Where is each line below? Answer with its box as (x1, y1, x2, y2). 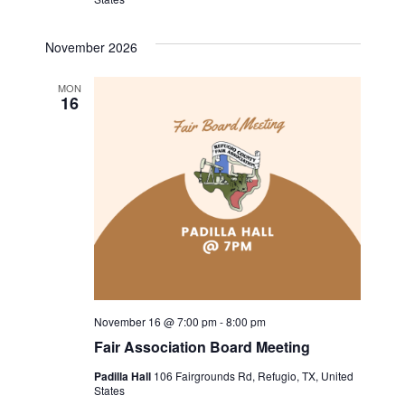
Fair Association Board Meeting (93, 336, 310, 358)
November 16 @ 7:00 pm (93, 314, 217, 330)
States (93, 382, 125, 399)
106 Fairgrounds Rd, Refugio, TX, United (153, 368, 353, 384)
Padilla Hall (93, 368, 154, 385)
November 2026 (44, 38, 137, 57)
